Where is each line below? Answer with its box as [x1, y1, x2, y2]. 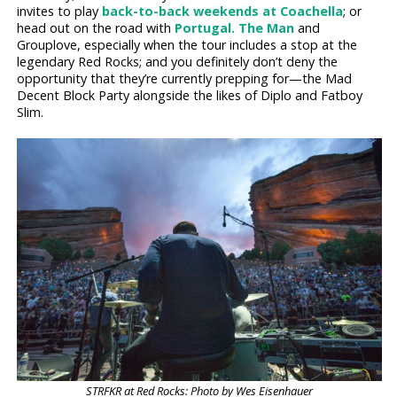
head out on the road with [17, 19, 175, 36]
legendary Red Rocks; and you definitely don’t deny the [17, 52, 339, 70]
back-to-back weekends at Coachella [102, 2, 344, 19]
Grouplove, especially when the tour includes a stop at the [17, 35, 358, 53]
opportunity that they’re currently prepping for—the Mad [17, 69, 353, 87]
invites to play [17, 2, 103, 19]
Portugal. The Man [175, 19, 295, 36]
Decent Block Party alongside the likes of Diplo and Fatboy [17, 86, 363, 104]
